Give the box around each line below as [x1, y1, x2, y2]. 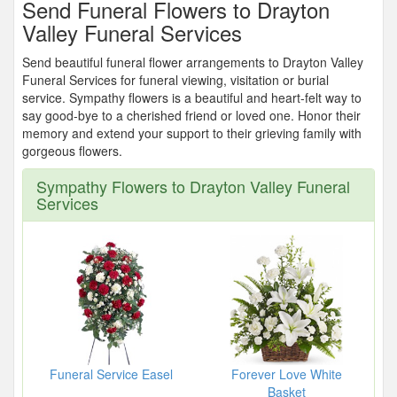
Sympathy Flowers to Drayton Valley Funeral [36, 174, 350, 198]
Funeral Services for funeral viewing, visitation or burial [22, 70, 329, 89]
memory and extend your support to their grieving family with [22, 123, 362, 142]
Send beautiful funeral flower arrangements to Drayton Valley [22, 52, 363, 71]
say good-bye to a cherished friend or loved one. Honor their [22, 105, 361, 124]
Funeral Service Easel [49, 364, 173, 383]
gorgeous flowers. [22, 141, 122, 160]
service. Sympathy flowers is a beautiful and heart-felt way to [22, 88, 362, 106]
